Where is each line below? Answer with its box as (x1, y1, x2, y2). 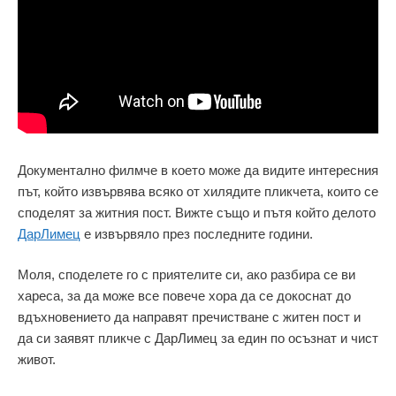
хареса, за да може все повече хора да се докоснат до (18, 288, 351, 304)
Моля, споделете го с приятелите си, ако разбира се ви (18, 267, 355, 283)
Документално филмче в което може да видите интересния (18, 162, 378, 178)
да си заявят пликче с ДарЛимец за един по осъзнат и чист (18, 331, 378, 346)
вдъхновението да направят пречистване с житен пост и (18, 309, 361, 325)
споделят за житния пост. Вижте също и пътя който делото (18, 204, 376, 220)
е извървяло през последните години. (80, 225, 313, 241)
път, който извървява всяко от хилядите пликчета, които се (18, 183, 378, 199)
